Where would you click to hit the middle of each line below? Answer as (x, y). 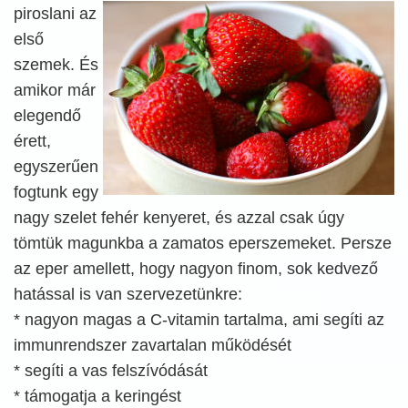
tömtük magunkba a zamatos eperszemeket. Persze (203, 243)
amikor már (55, 90)
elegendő (47, 116)
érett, (32, 141)
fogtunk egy (56, 192)
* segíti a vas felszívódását (111, 371)
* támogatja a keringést (97, 396)
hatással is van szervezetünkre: (128, 294)
